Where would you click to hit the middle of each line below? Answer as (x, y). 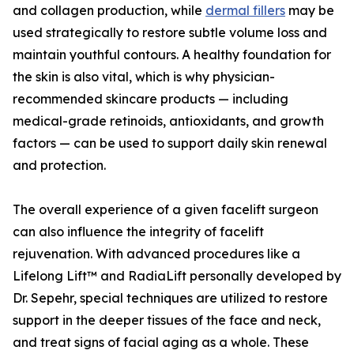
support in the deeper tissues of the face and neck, (167, 320)
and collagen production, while (109, 11)
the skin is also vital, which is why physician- (144, 77)
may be (310, 11)
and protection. (59, 166)
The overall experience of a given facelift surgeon (166, 210)
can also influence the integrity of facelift (138, 232)
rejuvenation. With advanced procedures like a (156, 254)
